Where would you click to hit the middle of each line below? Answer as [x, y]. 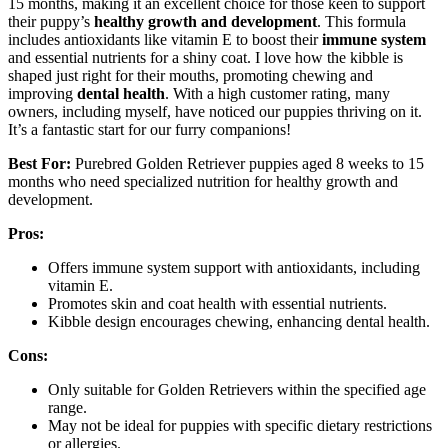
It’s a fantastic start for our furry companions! [149, 130]
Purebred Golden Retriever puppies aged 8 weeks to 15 [247, 164]
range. [67, 408]
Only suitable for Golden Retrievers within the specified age [237, 390]
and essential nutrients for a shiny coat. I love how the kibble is [205, 58]
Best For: [39, 164]
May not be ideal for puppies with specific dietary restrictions [240, 426]
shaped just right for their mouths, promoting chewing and [190, 76]
